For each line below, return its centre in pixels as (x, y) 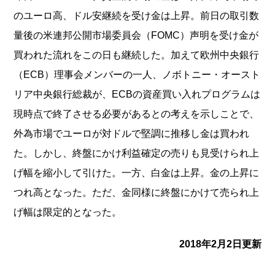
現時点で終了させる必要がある (83, 114)
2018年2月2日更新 (220, 244)
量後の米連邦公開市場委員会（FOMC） (102, 35)
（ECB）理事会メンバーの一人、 (88, 74)
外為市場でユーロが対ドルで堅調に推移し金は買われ (132, 133)
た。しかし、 (43, 153)
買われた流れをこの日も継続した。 (92, 55)
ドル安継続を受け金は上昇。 (137, 15)
